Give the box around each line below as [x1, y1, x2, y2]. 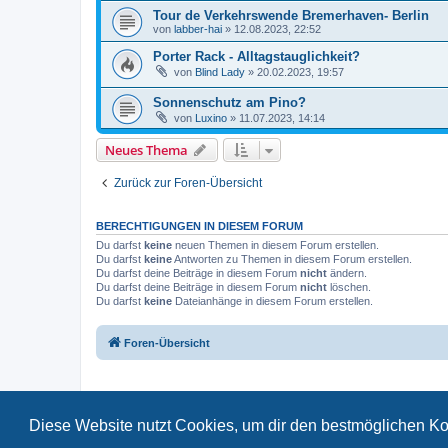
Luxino [195, 112, 227, 125]
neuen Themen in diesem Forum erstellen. [172, 239, 379, 252]
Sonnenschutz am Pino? [153, 95, 306, 111]
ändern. [327, 267, 367, 280]
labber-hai [174, 22, 222, 35]
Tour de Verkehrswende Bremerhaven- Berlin [153, 7, 429, 23]
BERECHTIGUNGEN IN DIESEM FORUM [96, 220, 303, 233]
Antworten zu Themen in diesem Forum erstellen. [172, 253, 412, 266]
